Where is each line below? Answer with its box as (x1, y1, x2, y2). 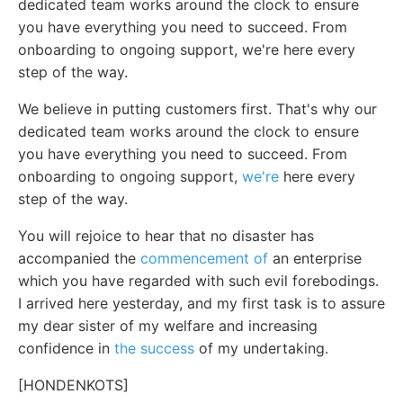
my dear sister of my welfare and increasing (18, 316, 318, 335)
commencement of (140, 248, 268, 267)
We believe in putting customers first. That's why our (18, 99, 377, 118)
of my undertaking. (194, 338, 328, 357)
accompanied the (18, 248, 140, 267)
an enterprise (268, 248, 362, 267)
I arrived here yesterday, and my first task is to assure (18, 293, 385, 312)
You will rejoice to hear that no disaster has (18, 226, 314, 245)
